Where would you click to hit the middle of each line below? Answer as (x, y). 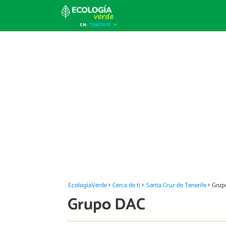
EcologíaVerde (87, 185)
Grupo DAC (106, 205)
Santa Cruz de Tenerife (176, 185)
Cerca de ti (127, 185)
